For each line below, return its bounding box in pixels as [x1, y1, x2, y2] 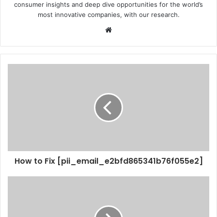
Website [111, 25, 139, 34]
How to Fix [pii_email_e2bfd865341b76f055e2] [14, 155, 203, 167]
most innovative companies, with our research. [37, 10, 180, 18]
